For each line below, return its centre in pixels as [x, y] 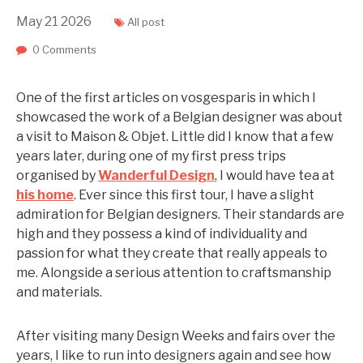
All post [146, 22]
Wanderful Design [156, 175]
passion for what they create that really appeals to [172, 253]
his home [45, 195]
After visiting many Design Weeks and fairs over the [176, 336]
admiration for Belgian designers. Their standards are [180, 214]
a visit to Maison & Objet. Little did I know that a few [175, 137]
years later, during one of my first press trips [151, 156]
